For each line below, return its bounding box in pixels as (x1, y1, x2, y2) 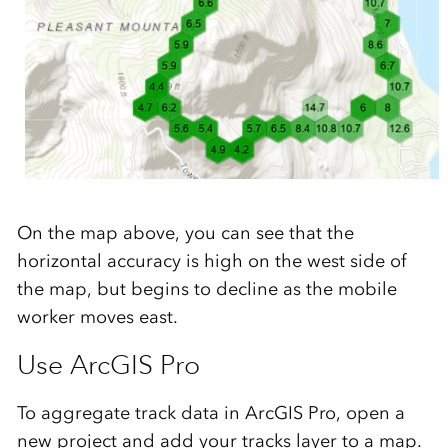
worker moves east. (16, 305, 183, 328)
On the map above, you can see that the (16, 221, 354, 244)
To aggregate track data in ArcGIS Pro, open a (16, 401, 405, 424)
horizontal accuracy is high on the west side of (16, 249, 406, 272)
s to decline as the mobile (180, 277, 397, 300)
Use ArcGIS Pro (16, 347, 200, 381)
